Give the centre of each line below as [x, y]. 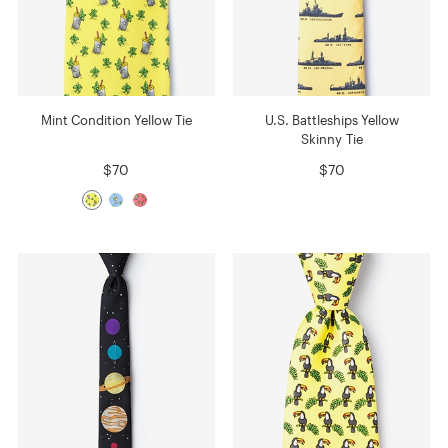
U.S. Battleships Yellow [331, 120]
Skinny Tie [331, 139]
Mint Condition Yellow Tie [116, 120]
